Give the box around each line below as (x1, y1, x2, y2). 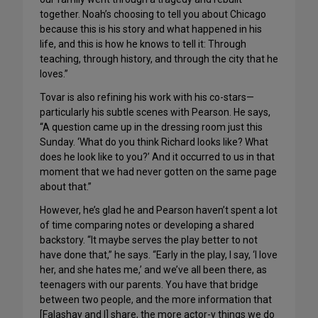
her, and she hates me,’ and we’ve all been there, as (40, 264, 267, 275)
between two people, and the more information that (40, 294, 272, 305)
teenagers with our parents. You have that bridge (40, 279, 258, 290)
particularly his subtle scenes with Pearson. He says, (40, 106, 270, 118)
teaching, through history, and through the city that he (40, 53, 278, 65)
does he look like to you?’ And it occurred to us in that (40, 151, 275, 163)
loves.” (40, 68, 68, 79)
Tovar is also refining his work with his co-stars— (40, 92, 254, 103)
